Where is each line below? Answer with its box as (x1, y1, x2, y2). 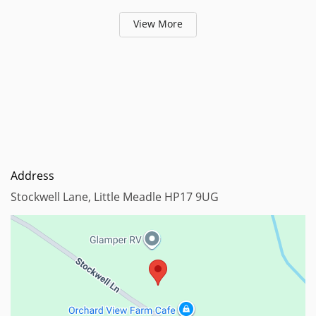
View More (133, 17, 183, 31)
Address (11, 168, 54, 184)
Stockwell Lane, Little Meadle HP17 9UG (11, 189, 219, 205)
